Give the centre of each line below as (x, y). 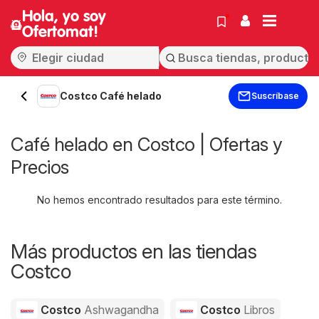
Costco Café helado (111, 96)
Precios (40, 167)
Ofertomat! (60, 33)
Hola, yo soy (64, 17)
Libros (259, 310)
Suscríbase (275, 96)
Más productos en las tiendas (134, 251)
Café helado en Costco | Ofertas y (147, 144)
